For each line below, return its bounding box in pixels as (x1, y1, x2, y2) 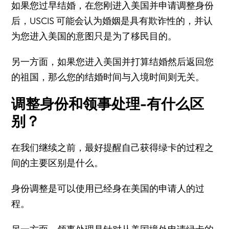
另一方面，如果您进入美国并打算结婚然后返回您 (11, 56, 214, 67)
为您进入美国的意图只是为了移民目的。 (11, 30, 177, 42)
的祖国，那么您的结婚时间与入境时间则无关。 (11, 71, 205, 83)
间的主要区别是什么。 (11, 157, 104, 169)
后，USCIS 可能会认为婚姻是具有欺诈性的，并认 (11, 15, 213, 27)
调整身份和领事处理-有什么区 (11, 95, 204, 112)
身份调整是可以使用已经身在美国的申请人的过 (11, 182, 205, 194)
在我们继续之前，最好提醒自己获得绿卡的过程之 (11, 142, 214, 153)
